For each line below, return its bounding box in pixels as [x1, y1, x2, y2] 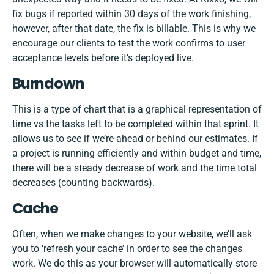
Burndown [12, 73, 84, 94]
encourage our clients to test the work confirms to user [12, 37, 245, 50]
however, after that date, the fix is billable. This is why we [12, 23, 256, 35]
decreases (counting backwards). [12, 177, 155, 189]
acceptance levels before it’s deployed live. [12, 52, 194, 64]
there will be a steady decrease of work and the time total [12, 162, 257, 174]
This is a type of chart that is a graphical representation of [12, 103, 262, 116]
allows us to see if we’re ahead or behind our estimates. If [12, 133, 258, 145]
